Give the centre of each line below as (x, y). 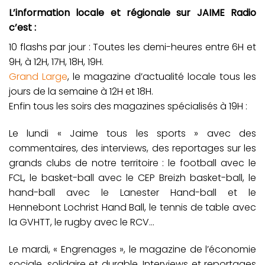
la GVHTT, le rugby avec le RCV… (82, 222)
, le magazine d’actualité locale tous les (162, 77)
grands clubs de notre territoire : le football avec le (132, 163)
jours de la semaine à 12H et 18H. (81, 92)
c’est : (22, 28)
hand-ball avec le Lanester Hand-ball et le (132, 192)
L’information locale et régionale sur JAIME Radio (132, 13)
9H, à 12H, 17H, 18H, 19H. (56, 62)
